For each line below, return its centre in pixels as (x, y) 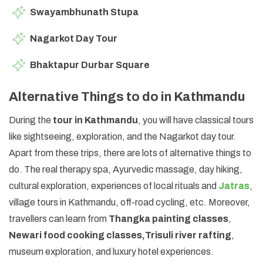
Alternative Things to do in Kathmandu (127, 97)
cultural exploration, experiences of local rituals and (114, 186)
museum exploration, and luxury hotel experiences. (111, 251)
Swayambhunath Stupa (84, 12)
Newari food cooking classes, (77, 235)
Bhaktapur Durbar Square (90, 65)
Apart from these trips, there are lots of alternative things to (130, 153)
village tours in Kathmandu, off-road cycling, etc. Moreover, (129, 202)
